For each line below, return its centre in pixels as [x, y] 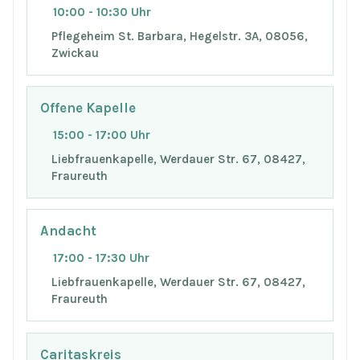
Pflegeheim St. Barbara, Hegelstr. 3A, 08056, [179, 36]
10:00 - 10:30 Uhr [102, 12]
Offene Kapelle [88, 108]
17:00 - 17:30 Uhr [101, 258]
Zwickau [75, 53]
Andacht [68, 231]
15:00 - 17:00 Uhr [102, 135]
